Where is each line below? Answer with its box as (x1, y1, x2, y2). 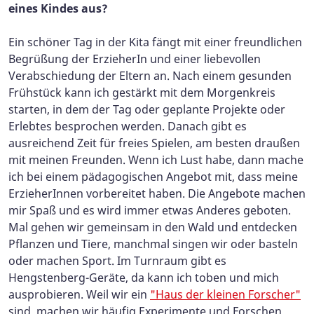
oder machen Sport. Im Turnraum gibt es (8, 253, 226, 269)
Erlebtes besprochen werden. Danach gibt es (8, 118, 247, 135)
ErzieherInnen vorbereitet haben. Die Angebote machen (8, 186, 306, 202)
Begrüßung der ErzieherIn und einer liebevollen (8, 51, 261, 67)
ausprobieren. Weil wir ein (8, 287, 150, 303)
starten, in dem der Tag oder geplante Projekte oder (8, 102, 285, 118)
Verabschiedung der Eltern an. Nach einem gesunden (8, 68, 292, 84)
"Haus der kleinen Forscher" (150, 287, 301, 303)
